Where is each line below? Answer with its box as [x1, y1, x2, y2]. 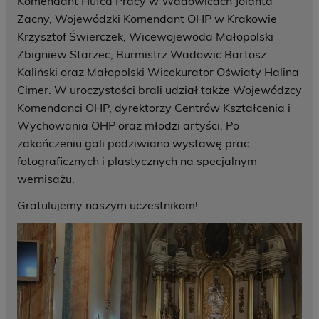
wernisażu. [17, 172, 75, 187]
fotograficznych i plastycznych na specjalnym [17, 154, 257, 169]
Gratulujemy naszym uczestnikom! [17, 198, 198, 213]
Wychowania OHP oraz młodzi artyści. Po [17, 118, 239, 133]
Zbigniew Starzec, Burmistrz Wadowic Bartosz [17, 47, 266, 62]
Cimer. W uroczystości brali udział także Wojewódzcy [17, 83, 302, 98]
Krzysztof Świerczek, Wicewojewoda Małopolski [17, 29, 273, 44]
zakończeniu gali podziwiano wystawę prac [17, 136, 249, 151]
